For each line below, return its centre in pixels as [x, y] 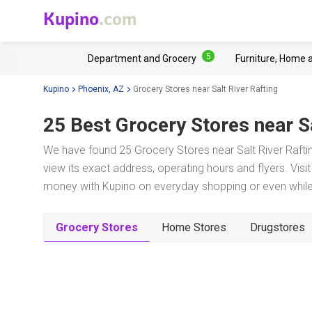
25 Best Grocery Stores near [168, 125]
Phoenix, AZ [101, 89]
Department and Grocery [142, 58]
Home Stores [194, 227]
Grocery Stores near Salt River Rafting [205, 89]
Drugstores [278, 227]
